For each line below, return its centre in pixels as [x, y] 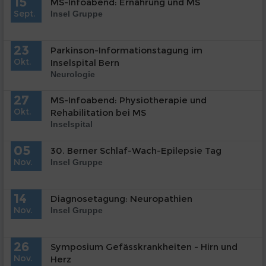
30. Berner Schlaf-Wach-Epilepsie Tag [136, 150]
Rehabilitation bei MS [98, 113]
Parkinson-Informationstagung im [126, 50]
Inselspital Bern [85, 62]
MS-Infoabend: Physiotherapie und [129, 100]
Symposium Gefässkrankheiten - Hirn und [144, 246]
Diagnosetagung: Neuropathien [121, 198]
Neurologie [73, 74]
